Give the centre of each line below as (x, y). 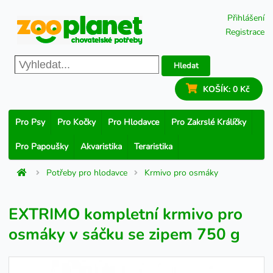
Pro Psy (30, 122)
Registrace (245, 32)
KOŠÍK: (218, 89)
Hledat (186, 66)
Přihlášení (246, 18)
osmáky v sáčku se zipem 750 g (124, 234)
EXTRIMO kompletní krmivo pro (126, 214)
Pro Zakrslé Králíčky (209, 122)
